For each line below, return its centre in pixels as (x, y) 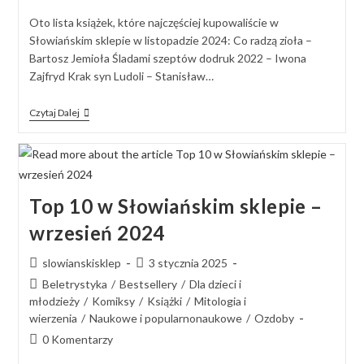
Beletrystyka (74, 284)
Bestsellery (148, 284)
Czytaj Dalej (54, 113)
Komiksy (113, 301)
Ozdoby (274, 318)
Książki (164, 301)
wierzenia (53, 318)
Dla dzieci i (215, 284)
